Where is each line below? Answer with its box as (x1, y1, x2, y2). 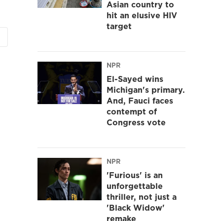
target (107, 20, 132, 32)
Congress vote (107, 116, 166, 128)
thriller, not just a (107, 191, 177, 202)
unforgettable (107, 180, 163, 191)
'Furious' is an (107, 169, 163, 181)
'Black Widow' (107, 202, 165, 213)
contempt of (107, 106, 157, 117)
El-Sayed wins (107, 73, 163, 84)
